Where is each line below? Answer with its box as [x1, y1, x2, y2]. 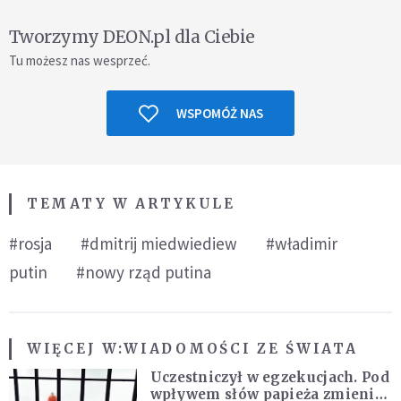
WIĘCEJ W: [27, 340, 124, 357]
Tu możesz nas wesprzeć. [9, 52, 150, 69]
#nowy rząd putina [76, 261, 211, 283]
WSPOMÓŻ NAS [175, 105, 263, 122]
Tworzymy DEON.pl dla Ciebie [9, 26, 255, 47]
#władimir [266, 233, 337, 254]
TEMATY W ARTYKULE [27, 195, 235, 212]
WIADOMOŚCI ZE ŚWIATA [124, 340, 358, 357]
